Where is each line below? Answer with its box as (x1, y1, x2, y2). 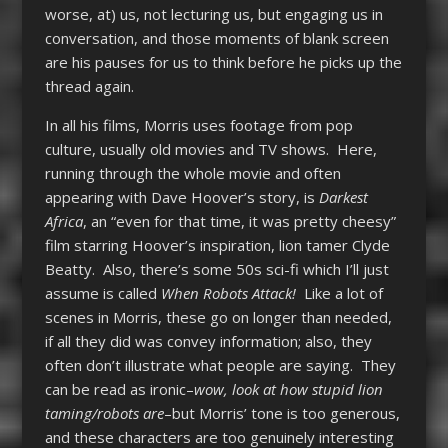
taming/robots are (44, 403, 164, 424)
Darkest (318, 187, 368, 208)
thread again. (44, 76, 142, 97)
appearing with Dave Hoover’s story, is (44, 187, 319, 208)
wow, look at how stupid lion (193, 379, 383, 400)
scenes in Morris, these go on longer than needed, (44, 307, 392, 328)
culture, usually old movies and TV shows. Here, (44, 139, 377, 160)
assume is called (44, 283, 161, 304)
